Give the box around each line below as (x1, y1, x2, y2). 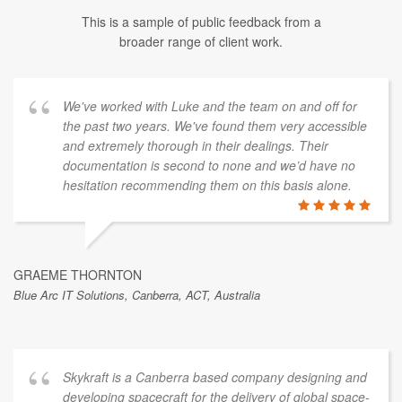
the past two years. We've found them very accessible (63, 117, 367, 135)
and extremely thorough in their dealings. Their (63, 136, 328, 154)
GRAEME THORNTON (13, 266, 142, 284)
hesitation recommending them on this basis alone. (63, 176, 352, 194)
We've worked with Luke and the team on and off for (63, 97, 357, 115)
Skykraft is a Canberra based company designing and (63, 368, 367, 386)
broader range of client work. (119, 32, 283, 50)
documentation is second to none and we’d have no (63, 156, 355, 174)
